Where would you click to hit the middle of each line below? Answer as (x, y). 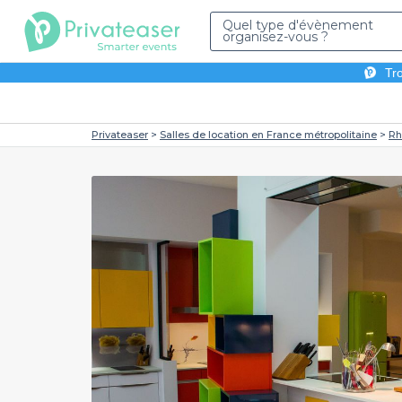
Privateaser (120, 135)
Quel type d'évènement (298, 25)
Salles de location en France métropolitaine (268, 135)
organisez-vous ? (275, 37)
